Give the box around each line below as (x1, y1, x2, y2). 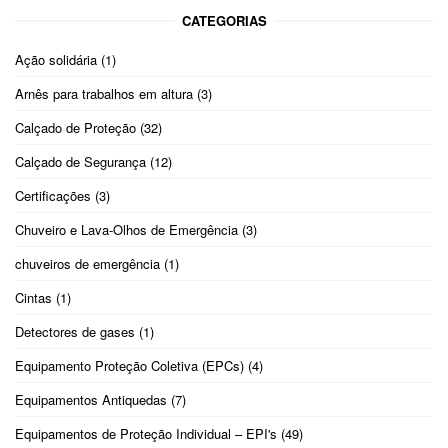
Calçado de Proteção (15, 118, 136, 138)
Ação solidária (15, 50, 97, 70)
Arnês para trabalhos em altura (15, 84, 193, 104)
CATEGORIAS (181, 11, 267, 31)
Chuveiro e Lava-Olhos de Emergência (15, 220, 238, 240)
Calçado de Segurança (15, 152, 146, 172)
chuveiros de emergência (15, 254, 160, 274)
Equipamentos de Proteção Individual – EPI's (15, 424, 277, 444)
